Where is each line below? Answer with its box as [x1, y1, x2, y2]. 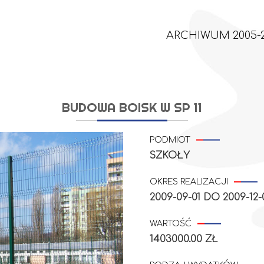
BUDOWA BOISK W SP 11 [62, 99, 202, 115]
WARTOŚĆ [150, 219, 192, 228]
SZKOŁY [150, 150, 190, 161]
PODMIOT [150, 136, 190, 144]
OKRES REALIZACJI [150, 177, 228, 186]
